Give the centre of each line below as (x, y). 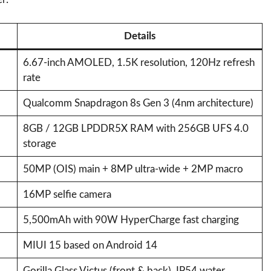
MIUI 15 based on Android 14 (90, 245)
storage (39, 143)
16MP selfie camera (67, 194)
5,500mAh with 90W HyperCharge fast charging (131, 220)
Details (140, 36)
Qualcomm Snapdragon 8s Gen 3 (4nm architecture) (138, 103)
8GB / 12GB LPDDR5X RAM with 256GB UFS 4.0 (135, 128)
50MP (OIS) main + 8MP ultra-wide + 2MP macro (133, 169)
